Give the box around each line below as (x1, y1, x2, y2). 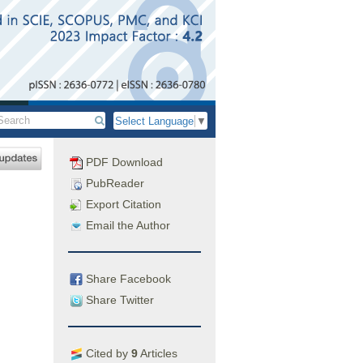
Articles (138, 346, 177, 360)
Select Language (115, 115, 194, 128)
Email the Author (83, 219, 170, 232)
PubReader (83, 177, 144, 190)
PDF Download (83, 156, 163, 169)
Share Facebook (83, 271, 171, 285)
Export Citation (83, 198, 161, 211)
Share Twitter (83, 293, 154, 306)
